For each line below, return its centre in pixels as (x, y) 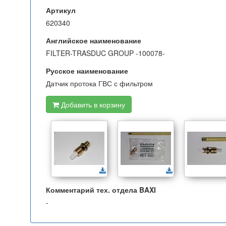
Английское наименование (94, 40)
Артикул (61, 10)
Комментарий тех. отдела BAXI (101, 190)
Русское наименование (87, 71)
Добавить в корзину (92, 104)
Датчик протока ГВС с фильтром (99, 83)
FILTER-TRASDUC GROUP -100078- (105, 53)
